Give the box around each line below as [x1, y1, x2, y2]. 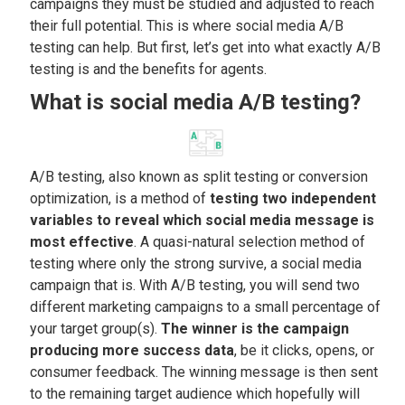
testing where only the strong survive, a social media [30, 255, 363, 272]
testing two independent [210, 190, 377, 207]
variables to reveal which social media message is [30, 212, 375, 229]
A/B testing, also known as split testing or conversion [30, 168, 369, 185]
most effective [30, 233, 135, 250]
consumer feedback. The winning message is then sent [30, 363, 379, 381]
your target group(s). [30, 320, 162, 337]
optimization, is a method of [30, 190, 211, 207]
